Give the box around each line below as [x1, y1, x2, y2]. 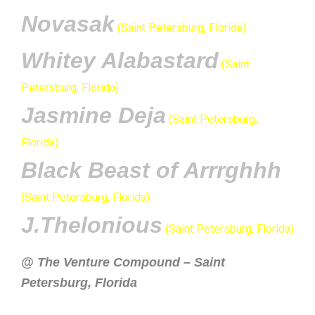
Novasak [21, 11, 115, 37]
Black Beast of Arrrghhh [21, 157, 281, 183]
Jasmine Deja [21, 102, 166, 128]
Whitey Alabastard [21, 47, 219, 73]
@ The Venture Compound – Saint [21, 255, 225, 269]
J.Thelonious [21, 212, 162, 238]
